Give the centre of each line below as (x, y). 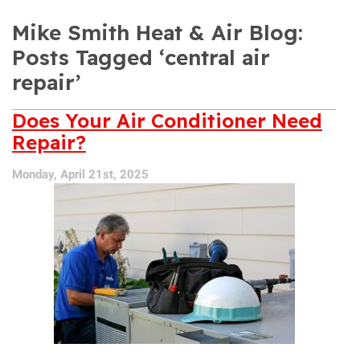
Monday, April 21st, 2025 (80, 175)
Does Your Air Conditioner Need (167, 121)
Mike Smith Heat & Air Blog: (157, 33)
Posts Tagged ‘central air (141, 58)
